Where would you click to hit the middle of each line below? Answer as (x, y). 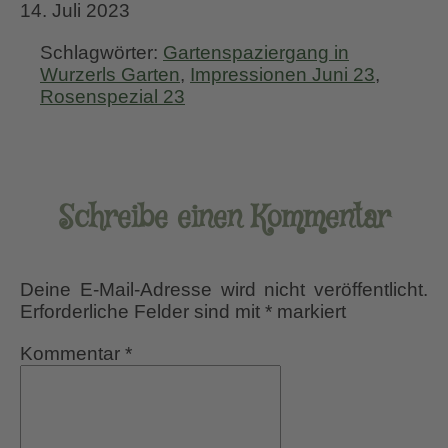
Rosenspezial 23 (112, 96)
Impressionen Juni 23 (282, 74)
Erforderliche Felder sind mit (142, 311)
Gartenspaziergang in (256, 52)
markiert (309, 311)
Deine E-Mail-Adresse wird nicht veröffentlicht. (224, 289)
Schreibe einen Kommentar (224, 218)
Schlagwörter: (101, 52)
